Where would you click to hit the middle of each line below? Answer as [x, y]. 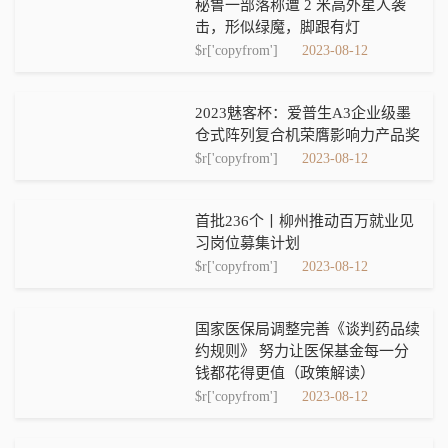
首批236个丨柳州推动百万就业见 [304, 221]
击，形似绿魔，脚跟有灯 [277, 27]
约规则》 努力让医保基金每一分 [302, 351]
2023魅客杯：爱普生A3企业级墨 [303, 113]
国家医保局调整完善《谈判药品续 [307, 329]
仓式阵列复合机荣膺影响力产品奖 [307, 135]
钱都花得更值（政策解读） [285, 373]
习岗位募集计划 [247, 243]
